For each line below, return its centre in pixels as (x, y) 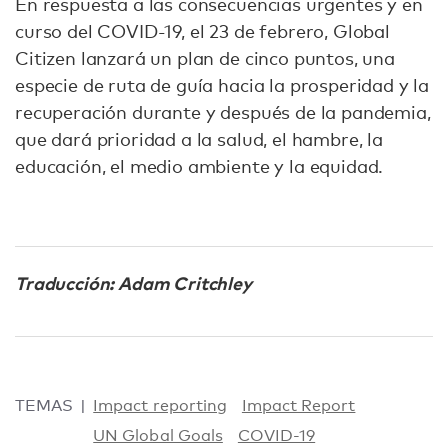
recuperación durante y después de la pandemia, (223, 112)
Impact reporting (160, 406)
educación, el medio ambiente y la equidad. (199, 166)
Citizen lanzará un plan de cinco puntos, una (205, 58)
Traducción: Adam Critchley (133, 283)
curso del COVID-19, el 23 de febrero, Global (202, 31)
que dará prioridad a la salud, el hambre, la (199, 139)
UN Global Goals (158, 436)
